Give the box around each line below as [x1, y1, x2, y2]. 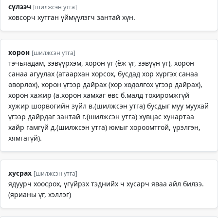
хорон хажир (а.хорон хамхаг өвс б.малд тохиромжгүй [8, 91, 189, 100]
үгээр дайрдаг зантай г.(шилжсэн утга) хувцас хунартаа [8, 112, 194, 121]
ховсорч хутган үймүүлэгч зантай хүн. [8, 13, 135, 22]
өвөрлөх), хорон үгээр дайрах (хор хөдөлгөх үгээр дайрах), [8, 80, 202, 89]
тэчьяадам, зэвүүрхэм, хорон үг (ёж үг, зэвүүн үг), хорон [8, 58, 194, 68]
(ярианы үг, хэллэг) [8, 190, 71, 199]
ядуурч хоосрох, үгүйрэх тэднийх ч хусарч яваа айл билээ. [8, 179, 204, 188]
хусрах [8, 168, 32, 178]
